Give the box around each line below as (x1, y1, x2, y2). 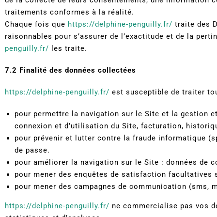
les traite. (49, 44, 87, 53)
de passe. (15, 145, 50, 155)
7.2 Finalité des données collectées (5, 65, 136, 75)
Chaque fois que (5, 19, 68, 29)
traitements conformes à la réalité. (5, 7, 134, 16)
